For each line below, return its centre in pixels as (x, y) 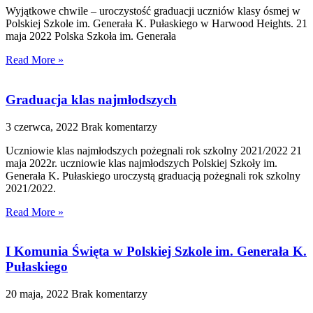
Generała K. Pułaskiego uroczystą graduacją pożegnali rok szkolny (153, 175)
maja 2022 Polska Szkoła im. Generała (91, 36)
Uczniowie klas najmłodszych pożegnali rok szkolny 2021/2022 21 (154, 150)
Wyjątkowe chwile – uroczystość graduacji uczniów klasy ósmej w (153, 11)
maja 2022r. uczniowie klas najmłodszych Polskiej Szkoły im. (141, 163)
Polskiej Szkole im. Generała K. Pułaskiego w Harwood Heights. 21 (156, 24)
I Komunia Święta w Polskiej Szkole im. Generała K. (156, 252)
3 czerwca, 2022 (43, 126)
